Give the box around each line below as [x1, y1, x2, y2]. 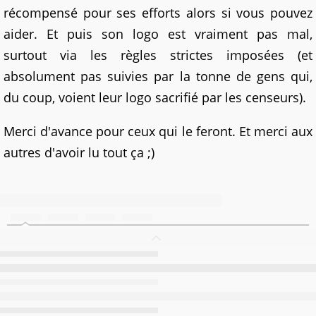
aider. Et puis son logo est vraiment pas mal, [4, 25, 312, 42]
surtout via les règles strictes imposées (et [4, 47, 312, 63]
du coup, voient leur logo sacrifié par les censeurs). [4, 89, 306, 106]
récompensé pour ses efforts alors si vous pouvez [4, 4, 312, 21]
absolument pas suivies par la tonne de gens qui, [4, 68, 312, 85]
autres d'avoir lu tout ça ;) [4, 144, 154, 161]
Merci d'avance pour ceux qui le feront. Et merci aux [4, 123, 312, 140]
